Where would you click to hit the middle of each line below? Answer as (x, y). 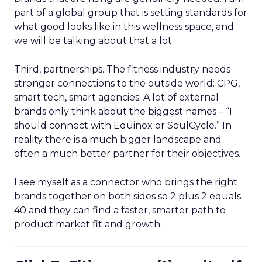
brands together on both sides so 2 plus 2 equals (127, 196)
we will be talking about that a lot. (94, 41)
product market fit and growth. (88, 224)
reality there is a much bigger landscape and (118, 139)
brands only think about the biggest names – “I (123, 111)
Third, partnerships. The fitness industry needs (122, 69)
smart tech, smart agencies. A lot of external (116, 97)
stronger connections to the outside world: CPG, (127, 83)
